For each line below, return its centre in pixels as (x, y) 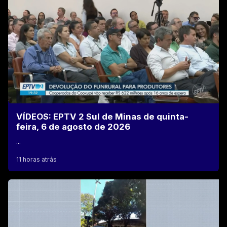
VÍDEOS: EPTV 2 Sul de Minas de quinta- (102, 116)
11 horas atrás (36, 159)
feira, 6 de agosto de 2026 (73, 126)
